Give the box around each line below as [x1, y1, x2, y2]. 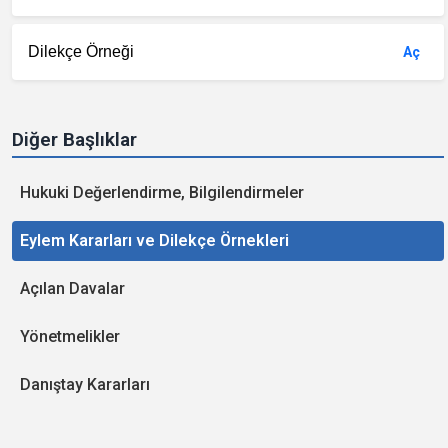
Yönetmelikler [20, 327, 120, 346]
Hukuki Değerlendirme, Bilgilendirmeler [20, 183, 304, 202]
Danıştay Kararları [20, 375, 150, 394]
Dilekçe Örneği [28, 43, 134, 60]
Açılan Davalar [20, 279, 125, 298]
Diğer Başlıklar [12, 128, 137, 151]
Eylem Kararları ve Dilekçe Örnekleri [20, 231, 289, 250]
